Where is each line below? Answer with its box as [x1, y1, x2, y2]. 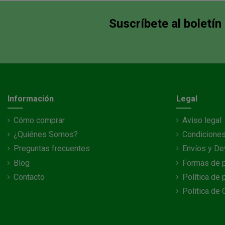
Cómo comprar [14, 115, 65, 125]
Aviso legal [182, 115, 221, 125]
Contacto [14, 172, 45, 182]
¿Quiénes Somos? [14, 129, 78, 139]
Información [8, 94, 54, 104]
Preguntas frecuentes [14, 144, 90, 154]
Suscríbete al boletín [108, 17, 221, 31]
